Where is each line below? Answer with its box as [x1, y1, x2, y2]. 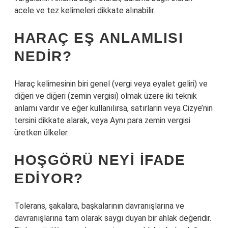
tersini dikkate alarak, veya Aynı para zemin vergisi [14, 116, 190, 125]
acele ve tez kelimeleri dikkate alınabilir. [14, 6, 155, 15]
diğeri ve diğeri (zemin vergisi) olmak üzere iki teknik [14, 91, 197, 101]
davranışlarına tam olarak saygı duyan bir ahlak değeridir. [14, 213, 211, 223]
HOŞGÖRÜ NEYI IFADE [14, 152, 185, 168]
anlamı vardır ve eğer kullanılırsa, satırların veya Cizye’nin [14, 103, 213, 113]
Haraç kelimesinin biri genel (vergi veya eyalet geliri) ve [14, 79, 208, 89]
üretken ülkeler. [14, 128, 69, 137]
